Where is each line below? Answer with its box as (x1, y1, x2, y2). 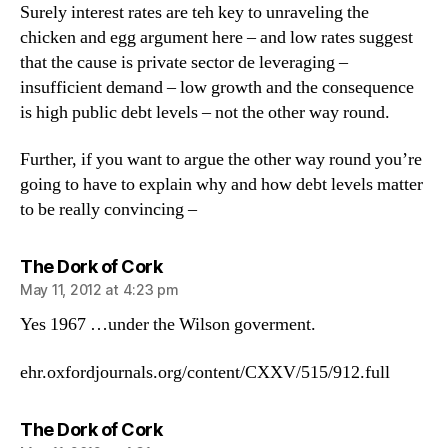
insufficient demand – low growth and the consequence (20, 75, 414, 99)
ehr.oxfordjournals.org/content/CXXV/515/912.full (20, 360, 390, 384)
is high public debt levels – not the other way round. (20, 100, 390, 124)
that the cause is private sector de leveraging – (20, 50, 348, 74)
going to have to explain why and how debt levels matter (20, 173, 423, 196)
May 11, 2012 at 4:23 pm (20, 281, 179, 298)
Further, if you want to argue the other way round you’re (20, 148, 422, 171)
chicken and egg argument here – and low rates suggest (20, 25, 413, 49)
